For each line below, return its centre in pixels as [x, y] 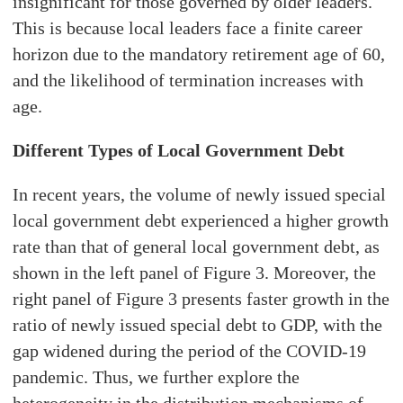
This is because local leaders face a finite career [188, 28]
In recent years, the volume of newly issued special [200, 195]
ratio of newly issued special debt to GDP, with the [198, 325]
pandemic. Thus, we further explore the [157, 377]
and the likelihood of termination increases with [188, 81]
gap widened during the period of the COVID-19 [190, 351]
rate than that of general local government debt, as [197, 247]
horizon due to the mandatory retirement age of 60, [199, 54]
